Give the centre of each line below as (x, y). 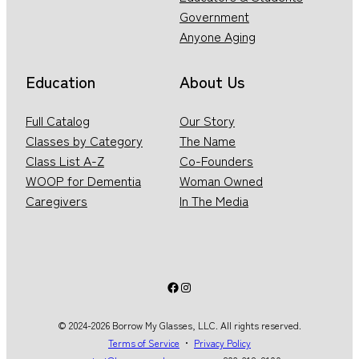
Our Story (207, 120)
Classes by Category (84, 140)
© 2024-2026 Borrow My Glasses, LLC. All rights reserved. (179, 325)
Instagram (206, 286)
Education (61, 81)
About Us (212, 81)
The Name (208, 140)
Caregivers (56, 200)
